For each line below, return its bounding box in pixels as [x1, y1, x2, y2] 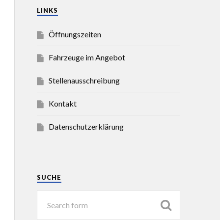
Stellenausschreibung [48, 76, 120, 85]
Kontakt [48, 99, 77, 108]
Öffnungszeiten [48, 29, 101, 39]
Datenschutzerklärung [48, 122, 124, 131]
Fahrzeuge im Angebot [48, 53, 125, 62]
